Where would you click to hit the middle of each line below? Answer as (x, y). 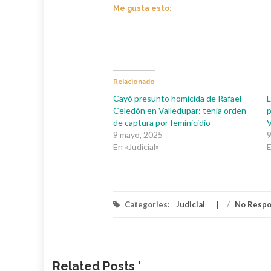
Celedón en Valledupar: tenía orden (180, 110)
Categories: (147, 204)
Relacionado (134, 81)
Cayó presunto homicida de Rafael (177, 98)
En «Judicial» (136, 146)
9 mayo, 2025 (138, 134)
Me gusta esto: (142, 8)
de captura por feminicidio (162, 122)
